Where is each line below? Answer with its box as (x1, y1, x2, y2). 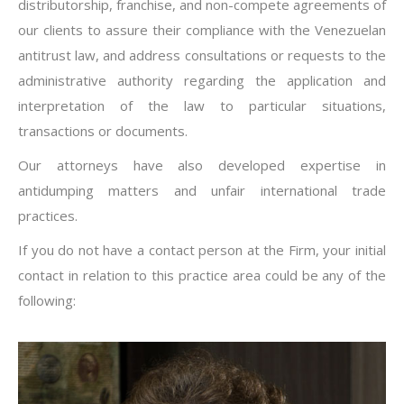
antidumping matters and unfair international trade (18, 181, 386, 199)
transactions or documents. (18, 122, 188, 140)
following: (18, 291, 76, 309)
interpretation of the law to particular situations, (18, 96, 386, 115)
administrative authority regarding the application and (18, 71, 386, 89)
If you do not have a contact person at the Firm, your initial (18, 241, 386, 259)
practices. (18, 207, 78, 225)
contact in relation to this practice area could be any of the (18, 266, 386, 284)
